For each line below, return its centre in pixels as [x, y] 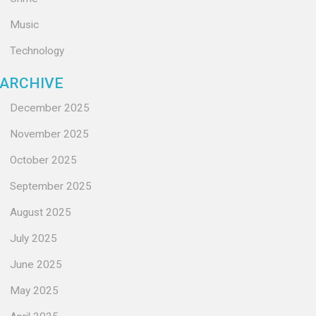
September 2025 [51, 186]
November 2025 [49, 134]
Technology [37, 51]
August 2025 [41, 212]
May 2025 [34, 291]
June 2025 [36, 265]
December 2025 [50, 108]
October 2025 [43, 160]
